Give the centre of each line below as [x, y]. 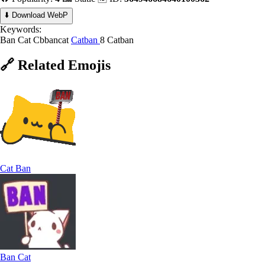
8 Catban [117, 40]
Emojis [89, 65]
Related [41, 65]
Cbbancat [52, 40]
